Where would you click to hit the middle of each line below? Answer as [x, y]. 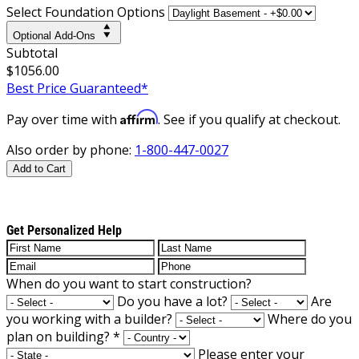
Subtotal [32, 52]
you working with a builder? [89, 319]
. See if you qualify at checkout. [249, 119]
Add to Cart [39, 168]
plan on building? [60, 336]
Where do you [310, 319]
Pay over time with [63, 119]
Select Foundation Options [86, 12]
